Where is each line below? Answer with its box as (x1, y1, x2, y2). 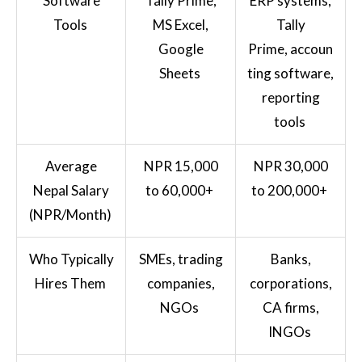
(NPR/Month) (28, 205, 112, 223)
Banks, (270, 250, 311, 267)
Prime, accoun (248, 40, 333, 57)
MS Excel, (153, 15, 208, 33)
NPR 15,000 (143, 157, 218, 175)
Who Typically (28, 250, 114, 267)
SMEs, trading (138, 250, 223, 267)
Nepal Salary (33, 181, 109, 199)
